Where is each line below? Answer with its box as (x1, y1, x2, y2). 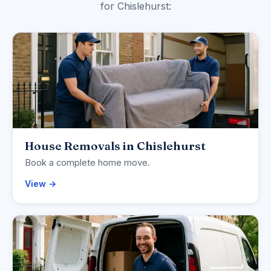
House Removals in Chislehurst (25, 139, 206, 154)
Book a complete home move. (25, 157, 150, 169)
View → (25, 178, 56, 189)
